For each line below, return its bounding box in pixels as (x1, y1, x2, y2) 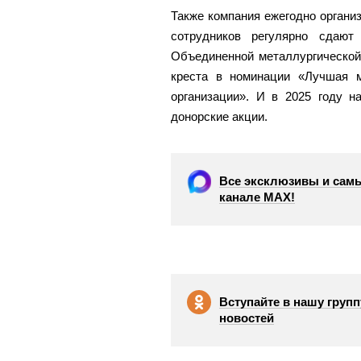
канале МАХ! (219, 190, 295, 204)
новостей (219, 311, 274, 325)
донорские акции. (171, 110, 268, 123)
